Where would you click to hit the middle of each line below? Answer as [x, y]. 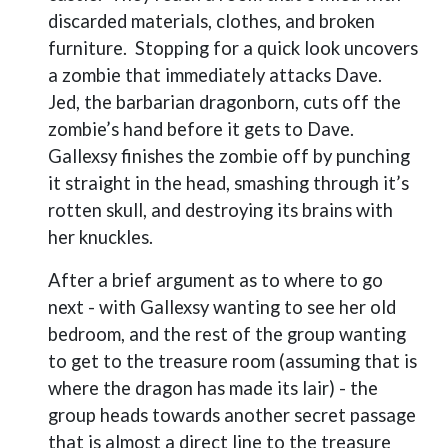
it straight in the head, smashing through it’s [228, 183]
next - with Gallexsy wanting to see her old [222, 307]
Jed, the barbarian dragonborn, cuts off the [224, 102]
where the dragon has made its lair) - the [213, 388]
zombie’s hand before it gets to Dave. [201, 129]
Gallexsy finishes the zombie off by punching [229, 156]
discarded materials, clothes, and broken [211, 21]
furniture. [87, 48]
